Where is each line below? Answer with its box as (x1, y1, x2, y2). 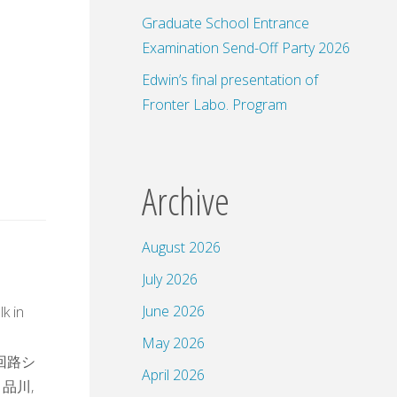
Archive (142, 174, 230, 227)
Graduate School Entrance (142, 12, 309, 33)
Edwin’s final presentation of (142, 69, 318, 90)
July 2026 (142, 269, 198, 289)
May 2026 (142, 332, 205, 353)
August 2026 (142, 237, 221, 257)
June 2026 (142, 300, 205, 321)
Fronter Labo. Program (142, 94, 287, 114)
